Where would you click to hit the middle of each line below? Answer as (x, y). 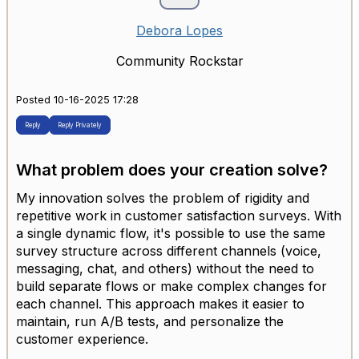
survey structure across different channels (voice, (169, 251)
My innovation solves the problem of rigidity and (163, 198)
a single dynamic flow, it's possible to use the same (171, 234)
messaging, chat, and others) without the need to (165, 269)
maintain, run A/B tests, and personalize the (150, 322)
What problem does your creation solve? (172, 170)
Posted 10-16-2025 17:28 (77, 99)
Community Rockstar (179, 61)
